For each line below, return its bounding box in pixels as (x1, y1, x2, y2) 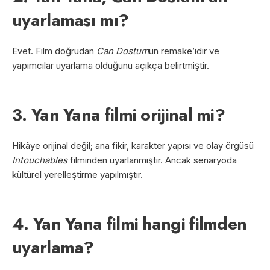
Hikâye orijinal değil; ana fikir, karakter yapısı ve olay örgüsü (12, 139, 254, 151)
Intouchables (12, 154, 67, 166)
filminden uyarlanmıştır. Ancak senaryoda (67, 154, 237, 166)
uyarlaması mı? (12, 7, 129, 33)
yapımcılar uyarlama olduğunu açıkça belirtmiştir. (12, 59, 209, 71)
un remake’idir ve (149, 45, 219, 57)
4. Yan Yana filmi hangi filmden (12, 211, 247, 236)
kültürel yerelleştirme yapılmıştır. (12, 168, 143, 180)
